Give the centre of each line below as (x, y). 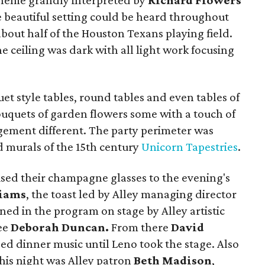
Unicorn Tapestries (190, 147)
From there (140, 227)
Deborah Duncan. (61, 227)
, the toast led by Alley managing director (131, 194)
